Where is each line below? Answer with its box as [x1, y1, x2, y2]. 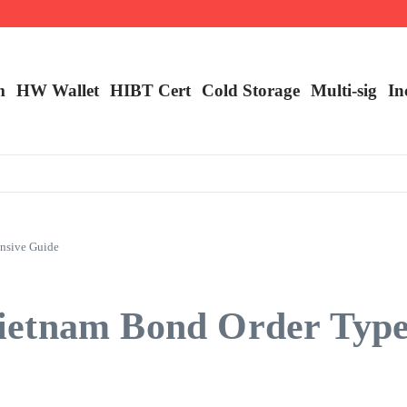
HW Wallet [16, 81, 99, 100]
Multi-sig [311, 81, 377, 100]
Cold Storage [202, 81, 300, 100]
